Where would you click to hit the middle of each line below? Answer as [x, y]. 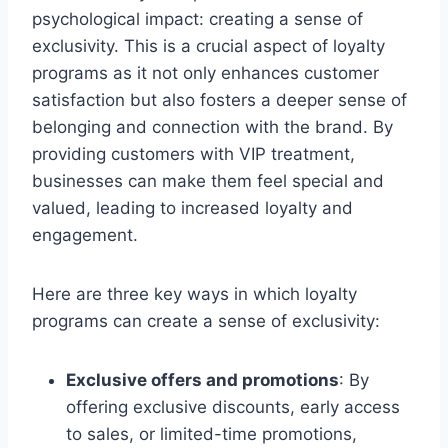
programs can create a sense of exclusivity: [206, 320]
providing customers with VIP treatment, [193, 153]
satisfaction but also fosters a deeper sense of [219, 99]
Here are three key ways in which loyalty [194, 293]
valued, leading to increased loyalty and [192, 207]
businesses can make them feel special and [208, 180]
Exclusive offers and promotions [202, 379]
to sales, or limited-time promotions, [211, 433]
